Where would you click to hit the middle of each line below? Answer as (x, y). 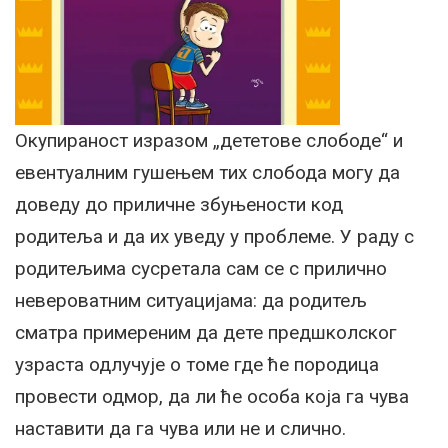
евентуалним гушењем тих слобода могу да (207, 172)
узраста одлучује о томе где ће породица (197, 364)
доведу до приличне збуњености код (179, 204)
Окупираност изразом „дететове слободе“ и (209, 140)
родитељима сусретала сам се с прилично (201, 268)
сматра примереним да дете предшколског (206, 332)
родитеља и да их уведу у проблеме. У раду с (214, 236)
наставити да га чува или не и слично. (180, 428)
